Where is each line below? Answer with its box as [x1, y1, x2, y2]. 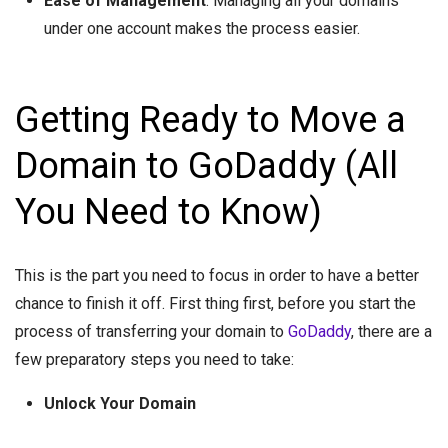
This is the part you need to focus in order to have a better [15, 266, 419, 285]
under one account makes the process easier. [43, 19, 360, 38]
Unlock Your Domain [43, 394, 196, 413]
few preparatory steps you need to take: [15, 350, 294, 369]
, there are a [351, 322, 432, 341]
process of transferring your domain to [15, 322, 288, 341]
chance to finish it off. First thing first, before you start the [15, 294, 416, 313]
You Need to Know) [15, 191, 322, 233]
